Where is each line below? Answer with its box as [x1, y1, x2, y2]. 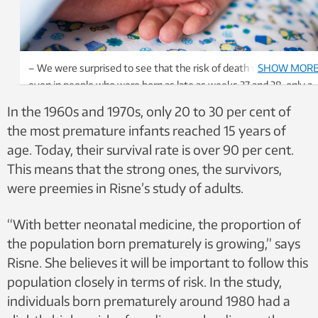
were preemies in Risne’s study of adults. [7, 179, 243, 196]
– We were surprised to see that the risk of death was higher [28, 62, 300, 75]
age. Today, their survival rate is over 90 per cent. [7, 141, 294, 158]
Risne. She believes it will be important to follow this [7, 253, 308, 270]
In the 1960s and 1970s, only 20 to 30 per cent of [7, 102, 291, 119]
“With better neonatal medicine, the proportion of [7, 215, 301, 232]
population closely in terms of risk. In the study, [7, 273, 282, 290]
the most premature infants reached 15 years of [7, 121, 286, 138]
